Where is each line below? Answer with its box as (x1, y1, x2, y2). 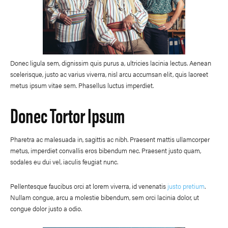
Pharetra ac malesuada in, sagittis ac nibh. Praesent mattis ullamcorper (10, 134, 210, 144)
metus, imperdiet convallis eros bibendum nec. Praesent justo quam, (10, 145, 201, 155)
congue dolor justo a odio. (10, 203, 82, 213)
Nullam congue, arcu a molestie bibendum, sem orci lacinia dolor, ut (10, 192, 199, 202)
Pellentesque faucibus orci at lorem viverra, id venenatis (10, 181, 167, 191)
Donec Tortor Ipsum (10, 100, 125, 129)
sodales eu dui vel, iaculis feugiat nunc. (10, 156, 118, 166)
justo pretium (167, 181, 205, 191)
